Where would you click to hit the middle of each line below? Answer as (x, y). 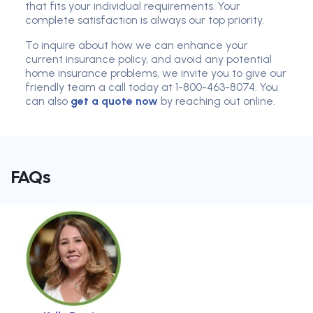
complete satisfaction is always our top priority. (145, 20)
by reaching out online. (217, 101)
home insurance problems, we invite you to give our (156, 73)
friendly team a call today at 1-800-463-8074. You (152, 87)
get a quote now (113, 101)
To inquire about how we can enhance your (137, 45)
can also (46, 101)
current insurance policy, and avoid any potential (148, 59)
